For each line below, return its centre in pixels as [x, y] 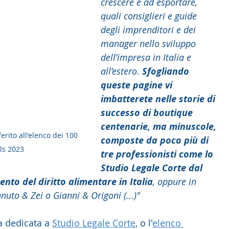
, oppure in [176, 181]
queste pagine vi [138, 85]
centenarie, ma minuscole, [160, 126]
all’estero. [121, 71]
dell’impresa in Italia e [147, 57]
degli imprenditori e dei [150, 29]
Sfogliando [167, 71]
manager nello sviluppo [150, 43]
